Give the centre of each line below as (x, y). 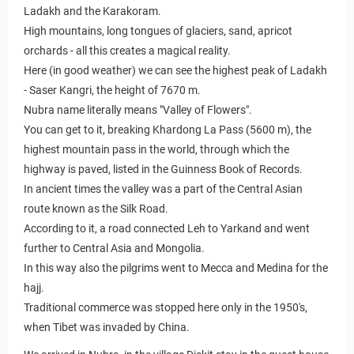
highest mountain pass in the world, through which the (156, 149)
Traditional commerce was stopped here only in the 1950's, (166, 307)
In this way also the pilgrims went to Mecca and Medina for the (176, 267)
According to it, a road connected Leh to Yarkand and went (167, 228)
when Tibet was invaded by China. (107, 327)
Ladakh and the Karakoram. (92, 11)
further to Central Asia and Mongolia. (114, 248)
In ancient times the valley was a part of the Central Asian (163, 188)
